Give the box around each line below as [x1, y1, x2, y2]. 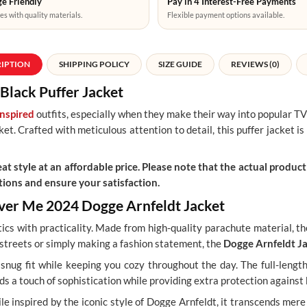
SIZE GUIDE [158, 59, 202, 70]
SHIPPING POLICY [59, 59, 130, 70]
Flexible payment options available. [167, 10, 284, 20]
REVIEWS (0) [231, 59, 280, 70]
